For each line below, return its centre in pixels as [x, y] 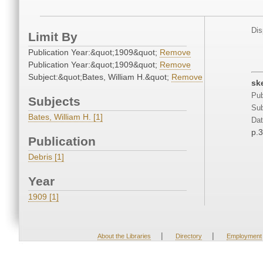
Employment [244, 236]
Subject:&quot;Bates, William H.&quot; [100, 77]
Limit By [53, 37]
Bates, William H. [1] [65, 117]
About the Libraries [124, 236]
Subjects [54, 102]
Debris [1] [46, 157]
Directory [188, 236]
